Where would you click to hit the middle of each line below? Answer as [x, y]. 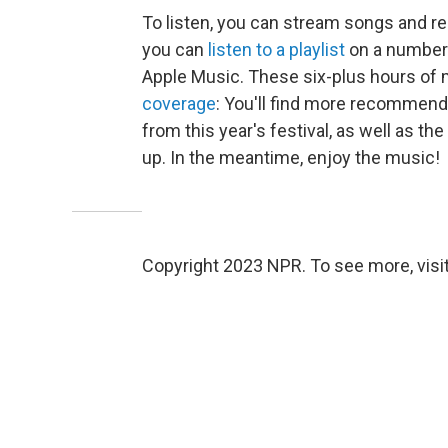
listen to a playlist [276, 49]
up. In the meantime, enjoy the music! [291, 157]
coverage [179, 103]
